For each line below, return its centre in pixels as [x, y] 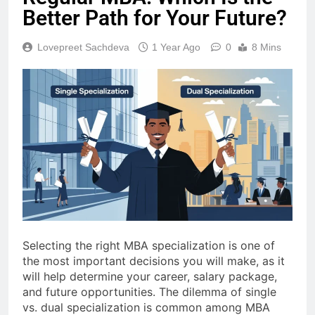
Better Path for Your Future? [155, 18]
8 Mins [266, 47]
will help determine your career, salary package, [150, 276]
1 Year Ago [176, 47]
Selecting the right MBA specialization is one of [149, 245]
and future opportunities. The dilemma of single [149, 291]
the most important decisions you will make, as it [154, 261]
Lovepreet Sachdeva [83, 47]
